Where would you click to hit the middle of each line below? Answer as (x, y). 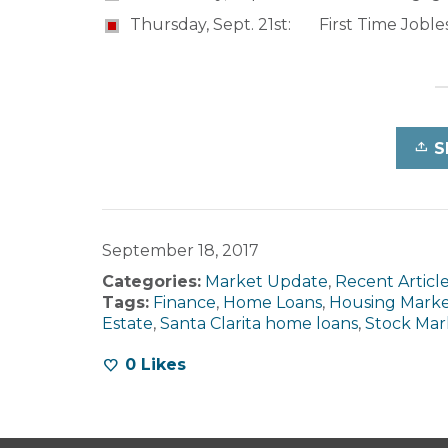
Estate (127, 323)
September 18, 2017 (180, 250)
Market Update (266, 281)
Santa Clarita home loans (259, 323)
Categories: (151, 281)
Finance (184, 302)
